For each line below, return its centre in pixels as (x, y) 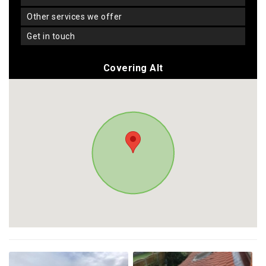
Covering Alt (133, 68)
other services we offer (77, 17)
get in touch (53, 37)
